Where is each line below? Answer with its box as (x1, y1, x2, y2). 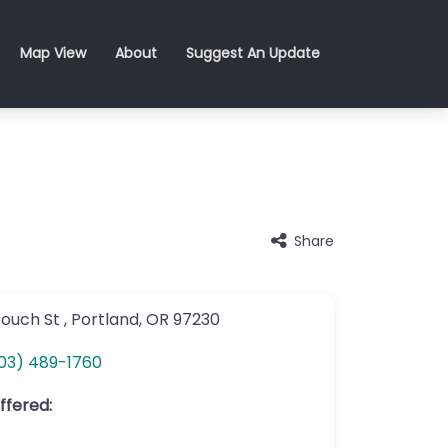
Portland (71, 308, 139, 331)
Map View (20, 43, 87, 64)
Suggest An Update (185, 43, 320, 64)
